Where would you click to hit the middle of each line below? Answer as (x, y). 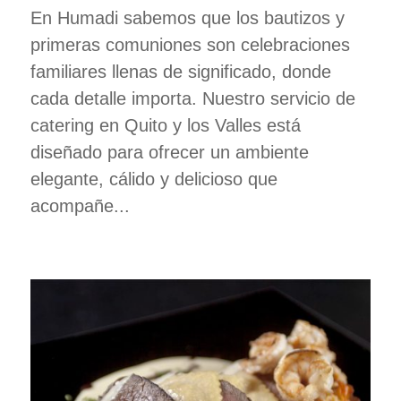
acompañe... (80, 206)
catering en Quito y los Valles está (165, 126)
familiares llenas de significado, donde (180, 72)
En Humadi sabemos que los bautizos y (187, 18)
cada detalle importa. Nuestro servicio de (192, 99)
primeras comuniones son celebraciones (190, 45)
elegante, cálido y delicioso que (154, 179)
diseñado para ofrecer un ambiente (169, 153)
